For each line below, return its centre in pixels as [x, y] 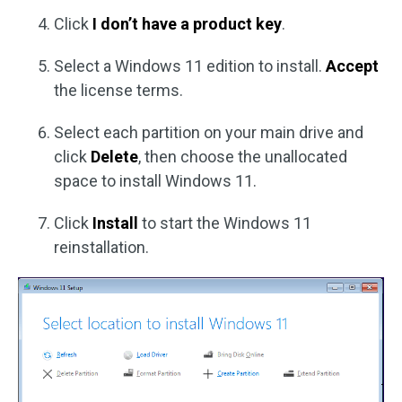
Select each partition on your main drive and [209, 132]
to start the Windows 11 [225, 223]
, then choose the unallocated [243, 156]
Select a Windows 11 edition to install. [190, 66]
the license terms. [118, 90]
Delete [114, 156]
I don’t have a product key [187, 23]
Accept [352, 66]
